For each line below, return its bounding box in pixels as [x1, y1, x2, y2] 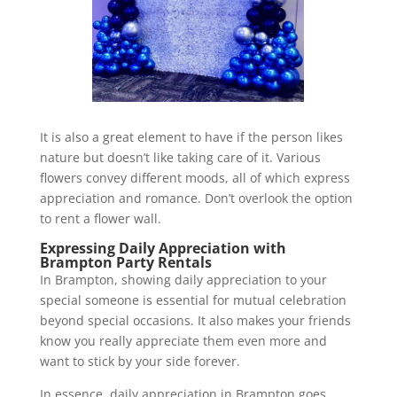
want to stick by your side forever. [39, 352, 240, 370]
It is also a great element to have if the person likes [39, 128, 343, 145]
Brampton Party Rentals [39, 252, 212, 272]
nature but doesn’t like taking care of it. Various [39, 148, 321, 166]
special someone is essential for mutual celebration [39, 291, 346, 308]
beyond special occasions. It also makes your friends [39, 311, 351, 329]
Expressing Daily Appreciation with [39, 237, 286, 258]
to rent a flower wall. [39, 209, 161, 227]
